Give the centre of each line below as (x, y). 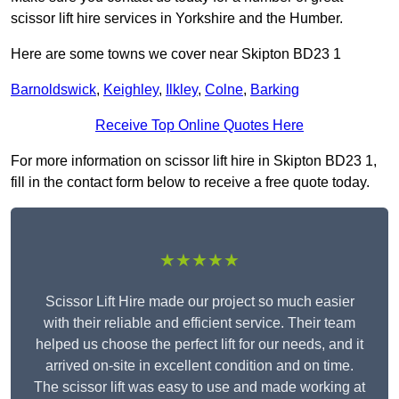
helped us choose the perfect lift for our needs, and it (199, 345)
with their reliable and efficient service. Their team (199, 323)
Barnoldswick (53, 90)
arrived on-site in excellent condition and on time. (199, 366)
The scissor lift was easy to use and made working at (199, 387)
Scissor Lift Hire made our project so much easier (199, 302)
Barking (275, 90)
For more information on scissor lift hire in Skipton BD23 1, (194, 161)
